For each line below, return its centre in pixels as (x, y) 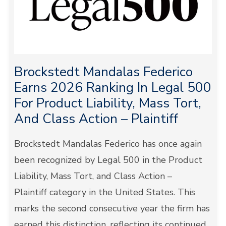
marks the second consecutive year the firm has (112, 208)
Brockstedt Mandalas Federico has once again (108, 144)
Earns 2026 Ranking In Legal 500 (112, 88)
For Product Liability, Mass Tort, (107, 103)
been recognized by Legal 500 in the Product (108, 160)
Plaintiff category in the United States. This (104, 192)
